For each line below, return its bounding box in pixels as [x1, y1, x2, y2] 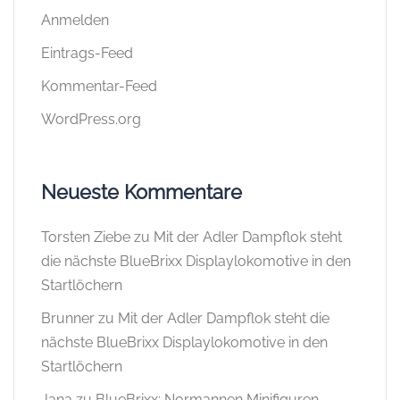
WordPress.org [41, 110, 141, 128]
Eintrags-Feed [41, 44, 133, 62]
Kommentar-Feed [41, 77, 157, 95]
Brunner [41, 309, 95, 327]
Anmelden [41, 11, 109, 29]
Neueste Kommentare [41, 179, 242, 204]
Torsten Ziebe [41, 228, 130, 246]
